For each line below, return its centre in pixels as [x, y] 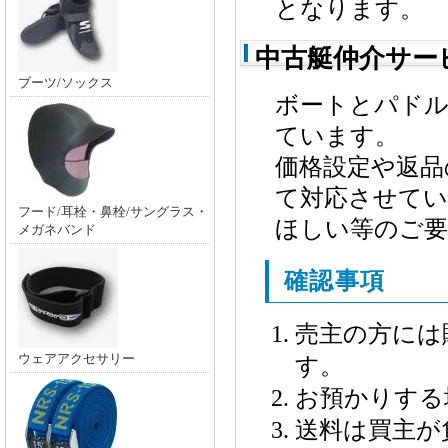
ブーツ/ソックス [65, 82]
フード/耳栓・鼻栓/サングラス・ [113, 211]
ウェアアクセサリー [76, 358]
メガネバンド [57, 229]
